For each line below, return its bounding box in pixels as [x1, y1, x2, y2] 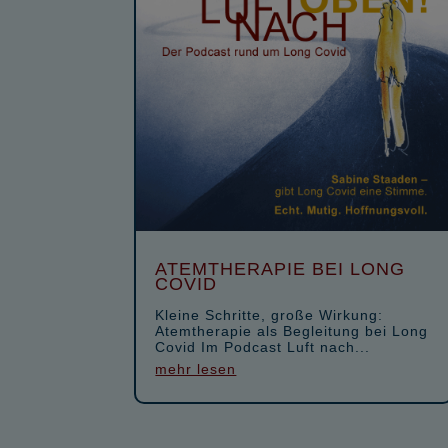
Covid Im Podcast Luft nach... [155, 338, 371, 355]
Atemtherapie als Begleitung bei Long [155, 322, 429, 339]
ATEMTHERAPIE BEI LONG [155, 258, 406, 279]
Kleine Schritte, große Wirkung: [155, 306, 384, 323]
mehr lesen [155, 360, 237, 377]
